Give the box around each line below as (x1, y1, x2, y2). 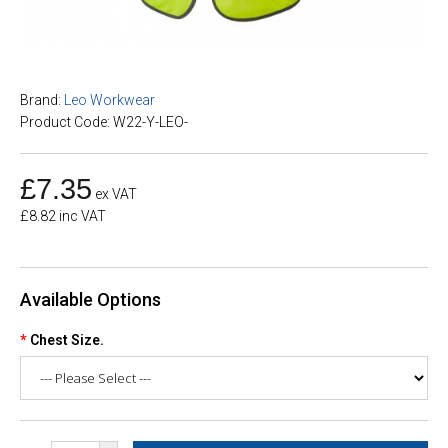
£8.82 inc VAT (20, 208, 106, 224)
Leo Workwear (64, 92, 155, 108)
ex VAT (95, 186, 137, 202)
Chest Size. (30, 332, 104, 348)
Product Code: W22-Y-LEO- (20, 114, 188, 130)
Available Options (20, 289, 161, 310)
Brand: (20, 92, 61, 108)
